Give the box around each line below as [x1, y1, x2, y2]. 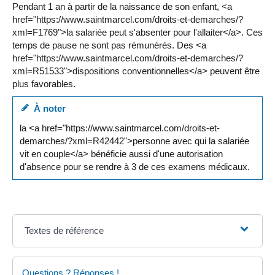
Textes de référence [25, 225, 104, 236]
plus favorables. [12, 78, 76, 89]
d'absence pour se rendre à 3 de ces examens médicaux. [20, 161, 250, 172]
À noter [29, 103, 66, 114]
